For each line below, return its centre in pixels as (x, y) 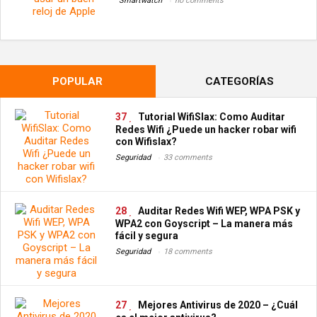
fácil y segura (147, 236)
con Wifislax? (146, 142)
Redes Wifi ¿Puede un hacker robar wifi (206, 130)
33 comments (188, 158)
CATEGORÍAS (239, 82)
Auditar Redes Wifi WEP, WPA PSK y (219, 211)
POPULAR (78, 82)
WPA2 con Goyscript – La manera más (204, 224)
